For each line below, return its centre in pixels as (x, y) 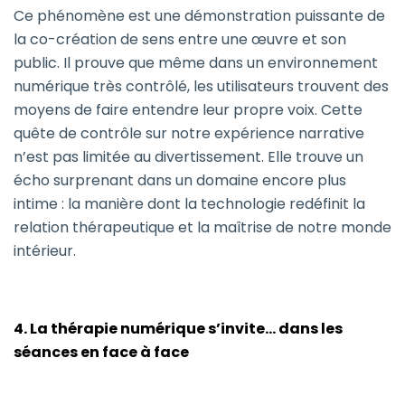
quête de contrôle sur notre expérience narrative (189, 134)
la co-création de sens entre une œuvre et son (180, 40)
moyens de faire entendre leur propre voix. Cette (188, 110)
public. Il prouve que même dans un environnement (196, 63)
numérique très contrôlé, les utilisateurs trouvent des (201, 87)
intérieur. (45, 251)
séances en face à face (101, 353)
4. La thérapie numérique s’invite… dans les (178, 329)
